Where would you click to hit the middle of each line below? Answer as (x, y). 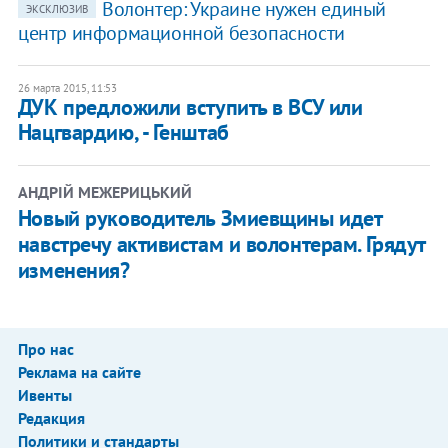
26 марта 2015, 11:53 (67, 87)
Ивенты (44, 394)
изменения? (73, 269)
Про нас (45, 348)
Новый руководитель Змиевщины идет (199, 217)
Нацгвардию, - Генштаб (123, 131)
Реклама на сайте (79, 371)
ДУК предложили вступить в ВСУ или (190, 106)
